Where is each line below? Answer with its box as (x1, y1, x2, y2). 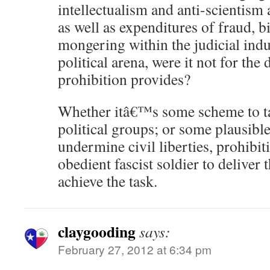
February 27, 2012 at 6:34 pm (58, 241, 212, 257)
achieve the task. (58, 171, 157, 191)
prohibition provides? (58, 69, 190, 89)
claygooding (58, 220, 136, 243)
